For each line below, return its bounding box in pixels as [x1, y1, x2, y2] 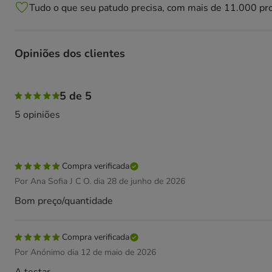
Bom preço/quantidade [15, 194, 113, 208]
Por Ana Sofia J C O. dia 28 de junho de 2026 [15, 175, 185, 187]
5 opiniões [15, 108, 60, 121]
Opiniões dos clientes [15, 46, 125, 61]
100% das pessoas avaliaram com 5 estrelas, [14, 70, 211, 84]
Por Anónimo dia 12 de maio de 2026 [15, 246, 156, 258]
